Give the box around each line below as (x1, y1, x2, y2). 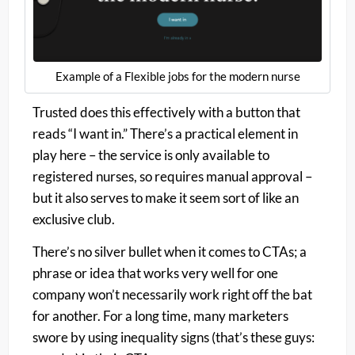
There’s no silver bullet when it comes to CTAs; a (32, 243, 307, 261)
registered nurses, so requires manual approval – (32, 167, 312, 185)
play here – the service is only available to (32, 146, 269, 163)
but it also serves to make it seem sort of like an (32, 189, 299, 206)
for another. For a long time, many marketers (32, 307, 288, 325)
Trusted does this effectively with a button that (32, 103, 300, 120)
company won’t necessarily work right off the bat (32, 286, 312, 303)
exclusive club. (32, 210, 115, 227)
